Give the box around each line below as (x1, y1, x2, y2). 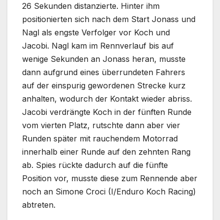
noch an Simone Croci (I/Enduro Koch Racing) (22, 187, 196, 197)
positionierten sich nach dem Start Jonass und (22, 14, 195, 25)
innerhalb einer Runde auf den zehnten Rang (22, 147, 191, 157)
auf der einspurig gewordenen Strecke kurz (22, 81, 186, 91)
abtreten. (22, 200, 55, 210)
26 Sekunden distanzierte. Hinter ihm (22, 1, 160, 11)
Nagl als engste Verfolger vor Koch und (22, 27, 170, 38)
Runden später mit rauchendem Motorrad (22, 134, 178, 144)
